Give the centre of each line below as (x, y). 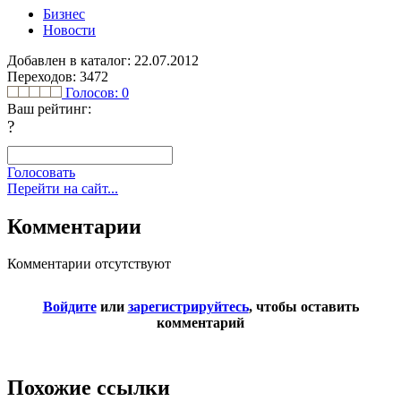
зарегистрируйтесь (188, 307)
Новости (69, 30)
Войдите (69, 307)
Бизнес (64, 13)
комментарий (200, 323)
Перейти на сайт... (63, 188)
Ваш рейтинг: (49, 108)
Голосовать (41, 172)
